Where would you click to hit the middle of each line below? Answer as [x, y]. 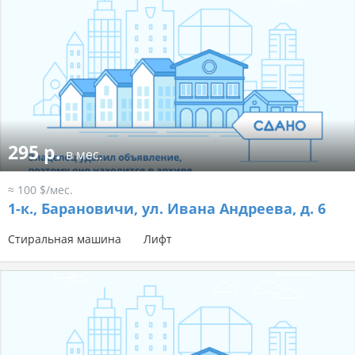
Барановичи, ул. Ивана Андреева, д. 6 [181, 209]
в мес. [84, 155]
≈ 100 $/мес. [40, 190]
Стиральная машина [65, 239]
